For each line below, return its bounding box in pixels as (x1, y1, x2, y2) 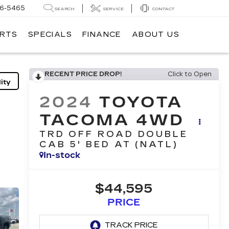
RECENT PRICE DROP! (44, 71, 122, 78)
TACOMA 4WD (39, 111, 185, 130)
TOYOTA (99, 93, 183, 112)
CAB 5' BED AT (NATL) (39, 140, 178, 150)
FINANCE (82, 30, 122, 39)
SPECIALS (28, 30, 72, 39)
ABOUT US (131, 30, 179, 39)
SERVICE (103, 6, 124, 11)
